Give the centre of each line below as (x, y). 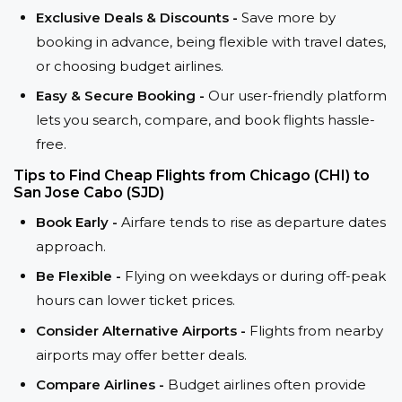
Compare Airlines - (102, 385)
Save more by (288, 17)
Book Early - (79, 222)
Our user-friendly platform (297, 95)
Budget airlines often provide (267, 385)
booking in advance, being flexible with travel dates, (211, 41)
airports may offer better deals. (141, 354)
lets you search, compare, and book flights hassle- (205, 119)
